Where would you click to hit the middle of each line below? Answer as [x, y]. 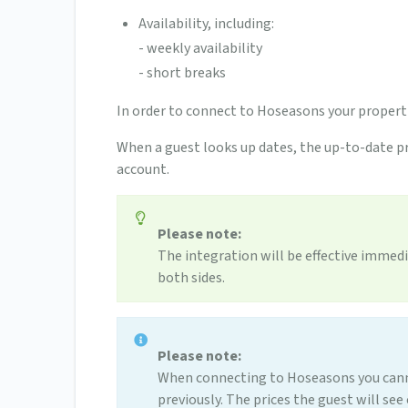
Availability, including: [206, 24]
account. [143, 170]
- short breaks [182, 73]
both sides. [191, 278]
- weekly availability [200, 49]
